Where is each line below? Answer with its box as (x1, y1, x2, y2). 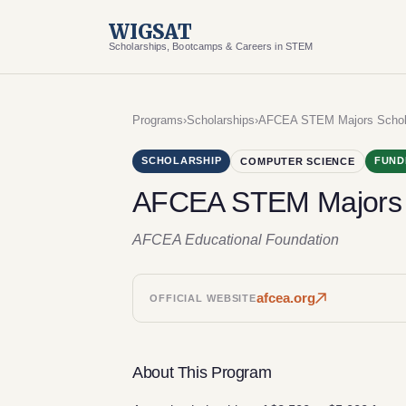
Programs (132, 113, 183, 127)
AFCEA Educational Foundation (132, 232, 339, 247)
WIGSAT (109, 19, 192, 44)
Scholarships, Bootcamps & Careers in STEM (109, 41, 314, 52)
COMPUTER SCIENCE (240, 156, 355, 167)
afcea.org (256, 290, 316, 305)
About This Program (132, 362, 272, 382)
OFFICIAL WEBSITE (150, 293, 257, 304)
